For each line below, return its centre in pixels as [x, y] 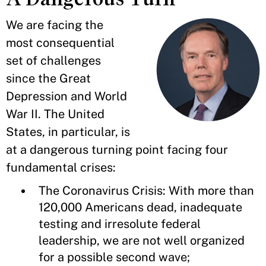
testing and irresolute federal [120, 224]
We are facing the [55, 25]
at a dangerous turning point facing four [117, 150]
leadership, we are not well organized [142, 240]
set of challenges [53, 61]
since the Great [48, 78]
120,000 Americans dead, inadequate [140, 207]
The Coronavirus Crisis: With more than [146, 191]
